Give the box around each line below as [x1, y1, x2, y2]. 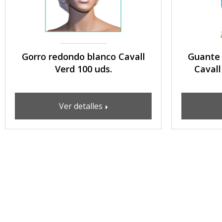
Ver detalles [58, 100, 105, 111]
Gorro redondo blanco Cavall [21, 50, 145, 62]
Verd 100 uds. [55, 62, 112, 75]
